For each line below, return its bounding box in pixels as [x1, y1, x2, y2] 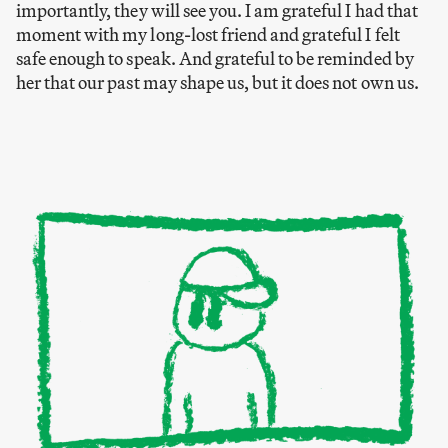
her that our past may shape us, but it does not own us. [16, 71, 419, 95]
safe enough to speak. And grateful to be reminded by [16, 47, 414, 71]
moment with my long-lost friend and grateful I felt [16, 23, 400, 47]
